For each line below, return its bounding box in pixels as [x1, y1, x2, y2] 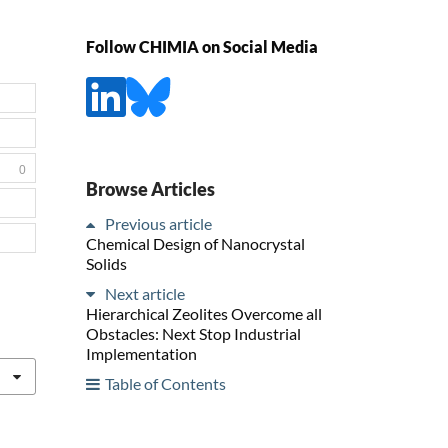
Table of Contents [105, 373, 226, 393]
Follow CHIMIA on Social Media [86, 37, 318, 57]
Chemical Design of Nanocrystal [86, 233, 305, 253]
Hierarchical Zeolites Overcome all [86, 303, 322, 323]
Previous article [105, 213, 212, 233]
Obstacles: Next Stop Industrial [86, 323, 301, 343]
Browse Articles [86, 177, 215, 200]
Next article [105, 283, 185, 303]
